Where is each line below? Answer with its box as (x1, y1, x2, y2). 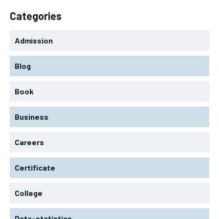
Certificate (15, 162, 55, 172)
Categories (10, 9, 62, 22)
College (15, 188, 43, 197)
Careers (15, 137, 44, 147)
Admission (15, 35, 53, 45)
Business (15, 111, 48, 121)
